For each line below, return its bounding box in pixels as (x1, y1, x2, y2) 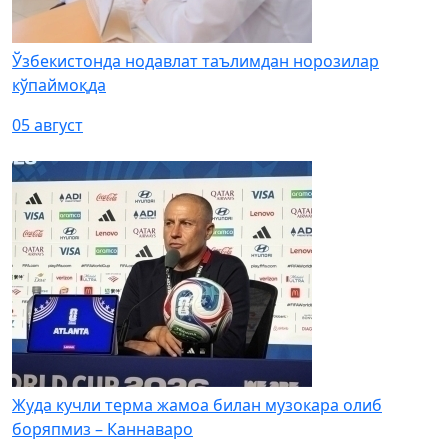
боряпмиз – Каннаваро (12, 418, 193, 440)
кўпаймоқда (12, 74, 106, 96)
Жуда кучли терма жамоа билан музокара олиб (12, 394, 382, 416)
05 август (12, 114, 83, 136)
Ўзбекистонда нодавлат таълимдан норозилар (12, 50, 379, 72)
